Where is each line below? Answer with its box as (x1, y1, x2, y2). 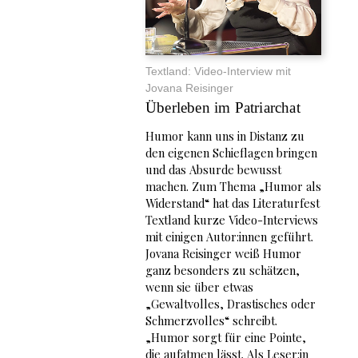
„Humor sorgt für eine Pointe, (145, 329, 306, 346)
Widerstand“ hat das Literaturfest (145, 195, 320, 212)
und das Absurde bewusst (145, 161, 281, 178)
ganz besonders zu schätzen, (145, 262, 300, 279)
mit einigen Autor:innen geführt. (145, 229, 313, 245)
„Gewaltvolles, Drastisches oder (145, 296, 316, 312)
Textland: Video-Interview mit (145, 64, 291, 78)
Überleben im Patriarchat (145, 99, 300, 117)
